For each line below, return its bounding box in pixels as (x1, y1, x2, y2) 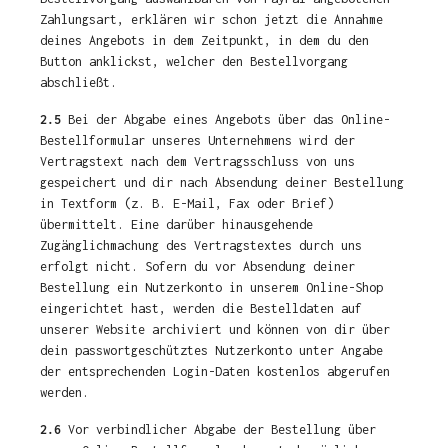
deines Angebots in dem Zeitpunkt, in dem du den (40, 33, 369, 48)
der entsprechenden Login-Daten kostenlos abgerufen (40, 364, 390, 379)
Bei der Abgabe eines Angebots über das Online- (61, 112, 390, 127)
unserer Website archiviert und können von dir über (40, 322, 390, 337)
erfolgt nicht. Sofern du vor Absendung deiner (40, 259, 355, 274)
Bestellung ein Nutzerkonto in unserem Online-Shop (40, 280, 383, 295)
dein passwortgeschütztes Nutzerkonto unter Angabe (40, 343, 383, 358)
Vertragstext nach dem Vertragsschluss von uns (40, 154, 355, 169)
